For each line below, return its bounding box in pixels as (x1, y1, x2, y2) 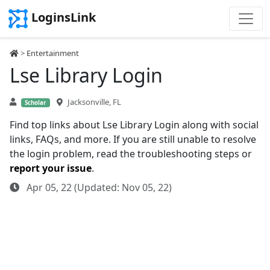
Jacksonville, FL (67, 96, 121, 107)
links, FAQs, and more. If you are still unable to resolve (10, 133, 256, 146)
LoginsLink (31, 9, 96, 26)
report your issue (10, 162, 92, 175)
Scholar (25, 99, 46, 107)
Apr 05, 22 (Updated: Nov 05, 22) (24, 181, 172, 194)
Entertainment (27, 48, 79, 58)
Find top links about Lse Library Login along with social (10, 118, 259, 131)
